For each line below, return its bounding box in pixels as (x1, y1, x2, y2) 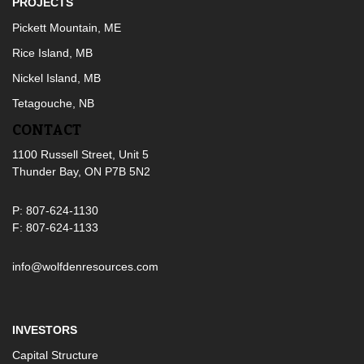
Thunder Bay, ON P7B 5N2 (12, 165, 150, 179)
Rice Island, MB (12, 46, 93, 60)
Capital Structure (12, 349, 98, 362)
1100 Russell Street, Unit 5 (12, 148, 149, 162)
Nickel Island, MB (12, 71, 101, 85)
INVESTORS (12, 323, 77, 337)
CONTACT (12, 122, 81, 140)
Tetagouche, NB (12, 97, 94, 110)
